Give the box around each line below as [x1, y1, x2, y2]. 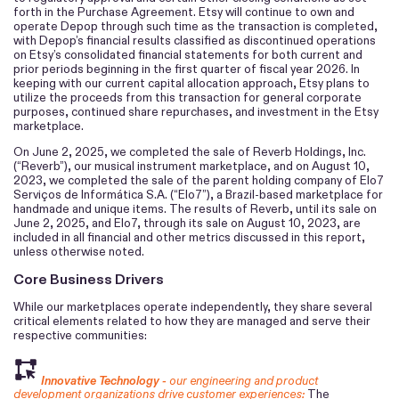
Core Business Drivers [13, 271, 164, 289]
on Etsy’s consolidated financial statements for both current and [13, 46, 362, 62]
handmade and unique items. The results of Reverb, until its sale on [13, 200, 377, 216]
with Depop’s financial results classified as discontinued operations [13, 32, 376, 48]
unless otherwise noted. [13, 243, 144, 259]
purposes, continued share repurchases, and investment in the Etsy [13, 103, 379, 119]
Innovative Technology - [41, 372, 169, 388]
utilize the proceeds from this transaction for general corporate [13, 89, 362, 105]
